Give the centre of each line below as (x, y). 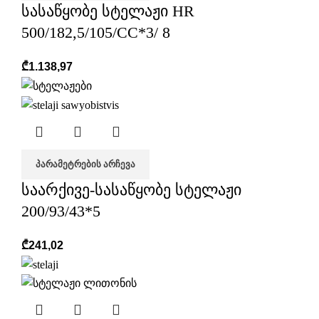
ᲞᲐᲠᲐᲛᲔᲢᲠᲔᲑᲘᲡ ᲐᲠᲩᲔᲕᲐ (85, 164)
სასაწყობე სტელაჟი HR (108, 11)
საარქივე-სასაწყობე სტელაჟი (131, 189)
